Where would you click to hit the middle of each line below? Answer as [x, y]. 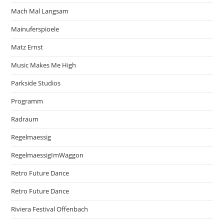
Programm [27, 101]
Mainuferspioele [35, 29]
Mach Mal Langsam [40, 11]
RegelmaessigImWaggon [47, 155]
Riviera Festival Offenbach [50, 209]
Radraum [25, 119]
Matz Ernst [27, 47]
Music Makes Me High [44, 65]
